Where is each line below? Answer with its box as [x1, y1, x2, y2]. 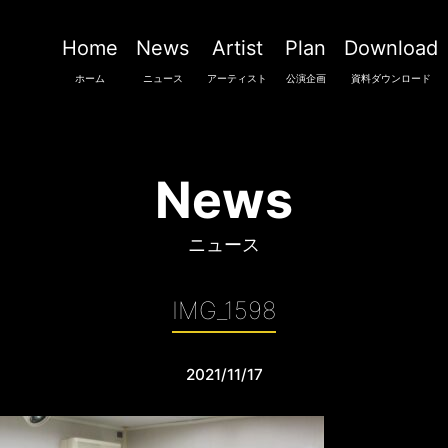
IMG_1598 [172, 296, 276, 325]
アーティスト [207, 72, 267, 84]
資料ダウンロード [351, 72, 431, 84]
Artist [211, 36, 263, 60]
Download [344, 36, 438, 60]
